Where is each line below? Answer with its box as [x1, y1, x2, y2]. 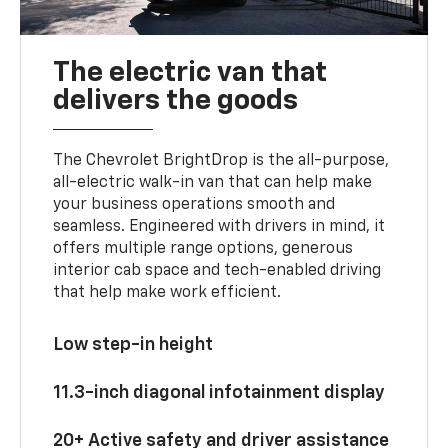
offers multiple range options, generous [53, 240, 354, 257]
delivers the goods [53, 86, 299, 115]
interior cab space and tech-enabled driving [53, 262, 382, 279]
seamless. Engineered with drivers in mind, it [53, 218, 386, 235]
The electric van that [53, 58, 328, 87]
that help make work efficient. [53, 284, 282, 301]
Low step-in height [53, 335, 214, 354]
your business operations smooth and [53, 196, 336, 213]
